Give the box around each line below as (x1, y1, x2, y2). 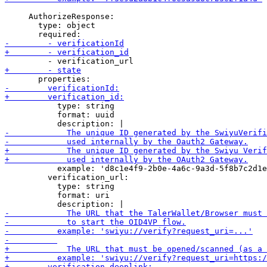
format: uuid (5, 110, 114, 119)
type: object (5, 21, 95, 30)
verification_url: (5, 173, 129, 182)
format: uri (5, 191, 110, 200)
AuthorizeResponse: (5, 12, 114, 21)
